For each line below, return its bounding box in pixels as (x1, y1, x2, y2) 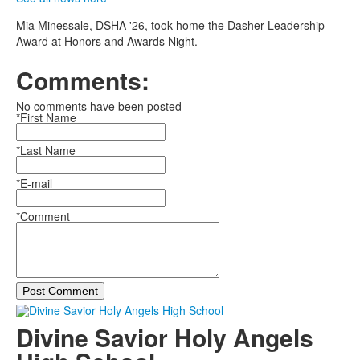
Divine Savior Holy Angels (16, 320, 313, 355)
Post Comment (22, 284, 98, 297)
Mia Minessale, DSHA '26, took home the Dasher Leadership (16, 16, 325, 33)
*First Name (16, 108, 76, 125)
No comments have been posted (16, 97, 182, 114)
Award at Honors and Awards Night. (16, 32, 198, 49)
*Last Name (16, 141, 76, 158)
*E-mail (16, 174, 52, 191)
